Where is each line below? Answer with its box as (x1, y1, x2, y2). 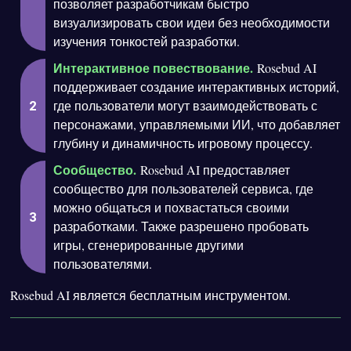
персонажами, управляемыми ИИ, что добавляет (53, 116, 341, 133)
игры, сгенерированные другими (53, 237, 244, 254)
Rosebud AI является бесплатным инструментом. (10, 287, 291, 304)
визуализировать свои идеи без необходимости (53, 14, 331, 31)
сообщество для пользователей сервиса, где (53, 180, 314, 197)
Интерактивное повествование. (53, 59, 254, 78)
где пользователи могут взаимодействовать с (53, 97, 318, 114)
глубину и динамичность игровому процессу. (53, 135, 317, 152)
